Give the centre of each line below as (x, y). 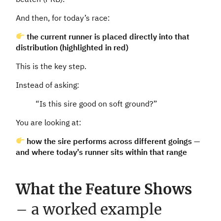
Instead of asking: (48, 85)
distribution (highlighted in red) (72, 47)
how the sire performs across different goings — (113, 141)
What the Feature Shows (104, 189)
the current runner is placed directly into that (108, 36)
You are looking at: (49, 122)
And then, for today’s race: (63, 18)
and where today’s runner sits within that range (101, 152)
